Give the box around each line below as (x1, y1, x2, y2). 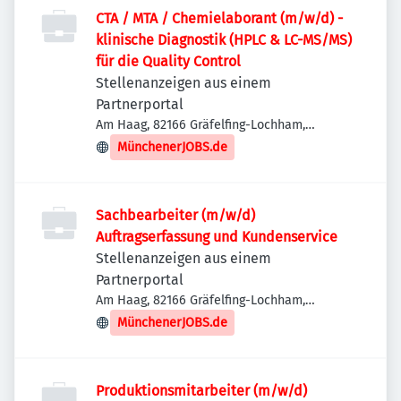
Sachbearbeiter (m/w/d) (96, 207, 255, 224)
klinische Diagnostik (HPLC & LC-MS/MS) (96, 31, 352, 48)
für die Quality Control (96, 53, 241, 70)
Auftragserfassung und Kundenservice (96, 228, 337, 245)
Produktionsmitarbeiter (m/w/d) (96, 382, 307, 399)
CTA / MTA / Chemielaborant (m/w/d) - (96, 10, 343, 27)
